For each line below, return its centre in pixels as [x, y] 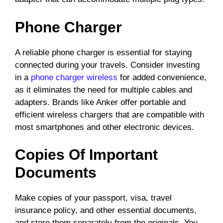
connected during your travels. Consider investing [107, 65]
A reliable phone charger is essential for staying [103, 52]
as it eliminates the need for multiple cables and [104, 90]
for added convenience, [162, 77]
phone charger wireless [74, 77]
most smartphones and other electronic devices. [105, 127]
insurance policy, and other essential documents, [106, 211]
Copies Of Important [86, 155]
